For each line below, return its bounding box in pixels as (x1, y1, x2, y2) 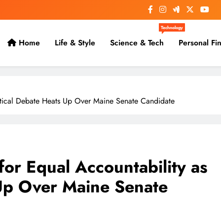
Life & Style (54, 37, 95, 49)
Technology (160, 24, 183, 31)
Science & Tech (110, 37, 164, 49)
